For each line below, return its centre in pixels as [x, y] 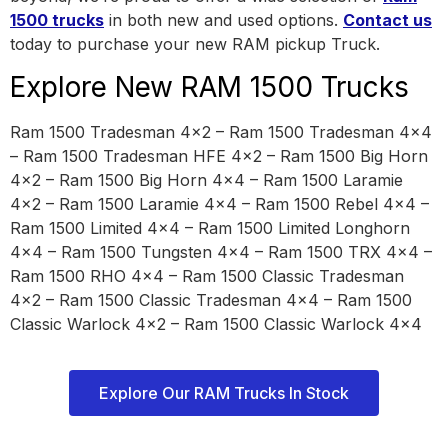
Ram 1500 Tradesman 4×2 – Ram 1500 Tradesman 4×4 [221, 131]
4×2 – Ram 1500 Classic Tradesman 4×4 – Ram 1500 [211, 299]
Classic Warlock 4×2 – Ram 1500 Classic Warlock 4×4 [216, 323]
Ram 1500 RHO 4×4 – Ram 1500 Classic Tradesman [207, 275]
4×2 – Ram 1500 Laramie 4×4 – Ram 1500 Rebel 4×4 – [219, 203]
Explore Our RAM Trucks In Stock [224, 393]
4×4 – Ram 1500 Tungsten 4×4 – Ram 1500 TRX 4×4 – [221, 251]
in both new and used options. [223, 20]
